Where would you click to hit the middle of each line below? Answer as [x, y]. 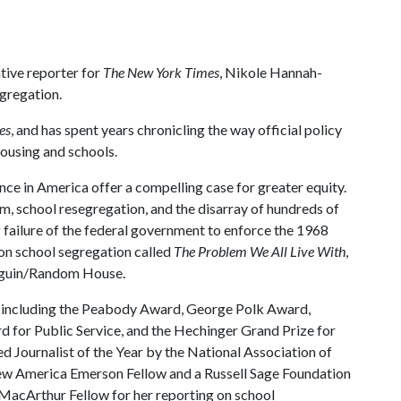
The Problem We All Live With [260, 251]
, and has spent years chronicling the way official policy [176, 129]
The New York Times [161, 72]
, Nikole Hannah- [271, 72]
